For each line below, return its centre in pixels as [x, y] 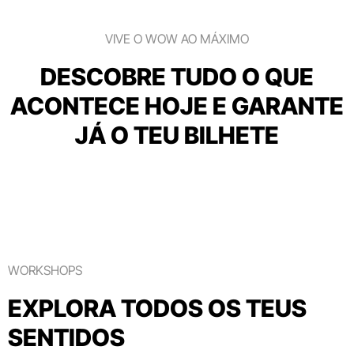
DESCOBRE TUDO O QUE [177, 77]
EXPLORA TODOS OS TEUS [157, 308]
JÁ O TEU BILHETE [177, 135]
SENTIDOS [66, 337]
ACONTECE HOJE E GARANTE [177, 106]
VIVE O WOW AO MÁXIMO [177, 39]
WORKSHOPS [45, 270]
